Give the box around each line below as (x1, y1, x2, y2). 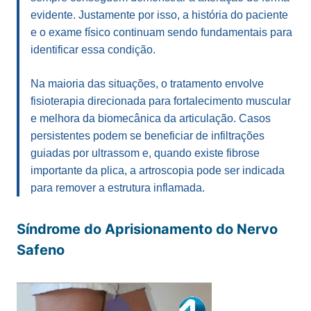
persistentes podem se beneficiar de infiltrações (31, 129, 264, 142)
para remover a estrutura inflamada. (31, 181, 205, 194)
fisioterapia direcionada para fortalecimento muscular (31, 94, 291, 107)
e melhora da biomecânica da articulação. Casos (31, 112, 271, 124)
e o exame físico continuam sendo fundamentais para (31, 26, 292, 38)
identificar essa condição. (31, 43, 155, 56)
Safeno (17, 241, 65, 258)
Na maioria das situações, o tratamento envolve (31, 77, 264, 90)
